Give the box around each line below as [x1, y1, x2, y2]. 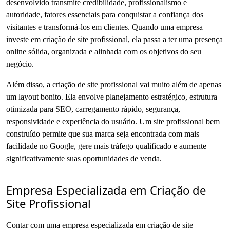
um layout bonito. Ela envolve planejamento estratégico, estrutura [6, 92, 217, 101]
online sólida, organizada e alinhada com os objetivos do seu [6, 47, 201, 56]
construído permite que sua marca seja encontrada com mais [6, 129, 199, 138]
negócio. [6, 59, 34, 68]
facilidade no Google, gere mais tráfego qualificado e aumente [6, 141, 206, 150]
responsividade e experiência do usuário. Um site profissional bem [6, 117, 220, 126]
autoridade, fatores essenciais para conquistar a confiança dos [6, 10, 203, 19]
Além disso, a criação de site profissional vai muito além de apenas [6, 80, 221, 89]
